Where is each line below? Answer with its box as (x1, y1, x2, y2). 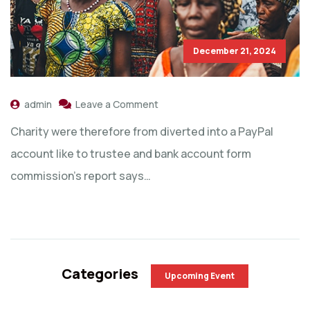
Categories (62, 264, 141, 283)
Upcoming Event (165, 269, 235, 282)
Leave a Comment (75, 97, 158, 111)
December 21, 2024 (193, 44, 276, 57)
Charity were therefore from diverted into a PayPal (10, 123, 273, 139)
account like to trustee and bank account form (10, 145, 251, 161)
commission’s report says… (10, 167, 151, 183)
